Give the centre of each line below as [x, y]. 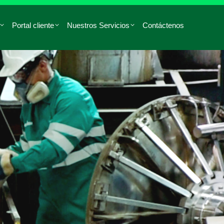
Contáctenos [163, 25]
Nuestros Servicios [98, 25]
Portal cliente [33, 25]
